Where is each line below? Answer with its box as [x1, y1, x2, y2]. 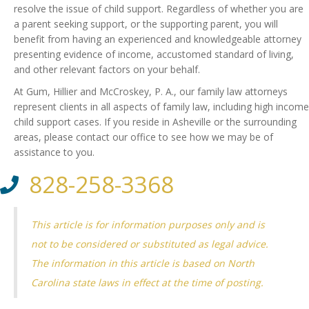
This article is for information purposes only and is [31, 218, 265, 232]
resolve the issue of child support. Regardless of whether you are [14, 2, 303, 16]
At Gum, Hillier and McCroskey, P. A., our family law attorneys [14, 85, 288, 99]
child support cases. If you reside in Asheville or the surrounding [14, 115, 297, 129]
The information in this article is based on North [31, 257, 255, 270]
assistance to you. [14, 146, 94, 159]
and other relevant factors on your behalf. [14, 63, 200, 77]
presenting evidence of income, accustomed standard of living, [14, 48, 294, 61]
